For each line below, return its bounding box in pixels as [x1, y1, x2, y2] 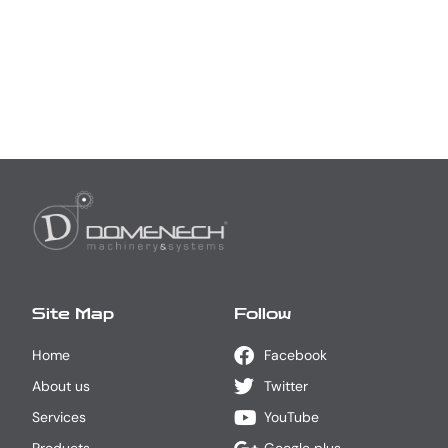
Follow [234, 305, 291, 324]
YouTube [264, 408, 319, 427]
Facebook [264, 346, 327, 365]
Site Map [32, 305, 115, 324]
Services [32, 408, 87, 427]
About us [32, 377, 91, 396]
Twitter [264, 377, 308, 396]
